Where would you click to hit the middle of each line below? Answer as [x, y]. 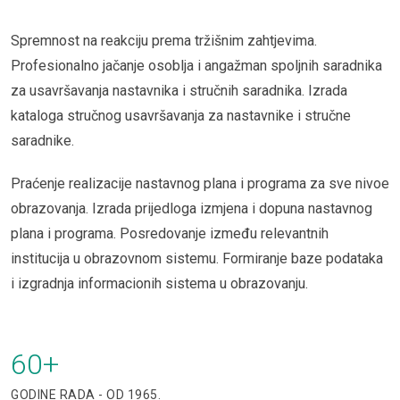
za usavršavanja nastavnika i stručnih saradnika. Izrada [179, 91]
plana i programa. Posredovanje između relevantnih [170, 233]
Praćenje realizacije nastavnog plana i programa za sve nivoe [200, 183]
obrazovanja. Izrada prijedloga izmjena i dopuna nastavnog [192, 208]
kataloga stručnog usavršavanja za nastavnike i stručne [181, 116]
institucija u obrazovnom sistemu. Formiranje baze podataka [197, 258]
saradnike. [42, 141]
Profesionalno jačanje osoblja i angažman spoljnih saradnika [196, 66]
